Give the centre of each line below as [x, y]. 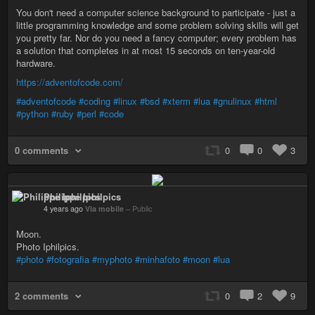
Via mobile [105, 209]
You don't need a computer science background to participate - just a [156, 12]
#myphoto [112, 259]
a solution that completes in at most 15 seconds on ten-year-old [146, 50]
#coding [95, 101]
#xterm [176, 101]
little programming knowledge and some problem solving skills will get [157, 25]
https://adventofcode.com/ [70, 82]
